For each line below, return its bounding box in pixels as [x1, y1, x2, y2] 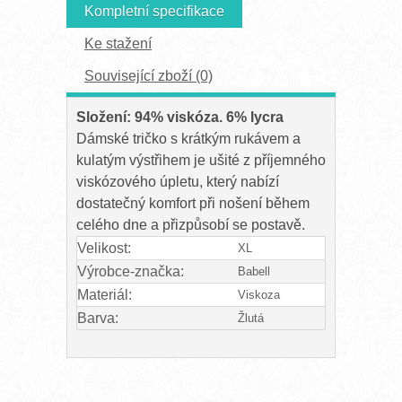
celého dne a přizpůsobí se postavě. [76, 217, 305, 233]
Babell [238, 265, 270, 279]
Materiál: [77, 287, 132, 303]
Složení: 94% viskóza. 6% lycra [76, 109, 284, 126]
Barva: [77, 310, 118, 327]
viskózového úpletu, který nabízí [76, 174, 279, 190]
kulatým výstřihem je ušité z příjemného [76, 153, 326, 169]
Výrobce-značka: [77, 264, 184, 280]
